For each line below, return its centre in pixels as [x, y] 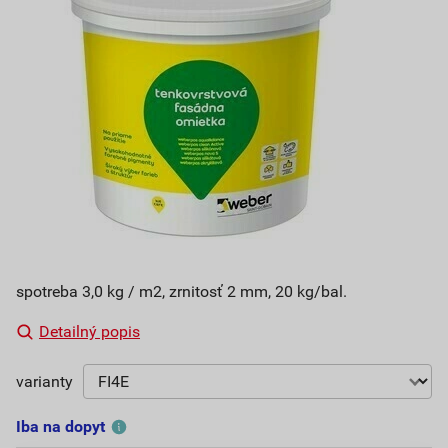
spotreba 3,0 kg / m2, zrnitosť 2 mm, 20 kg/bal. [181, 291]
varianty [44, 381]
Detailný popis [89, 331]
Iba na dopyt [60, 426]
